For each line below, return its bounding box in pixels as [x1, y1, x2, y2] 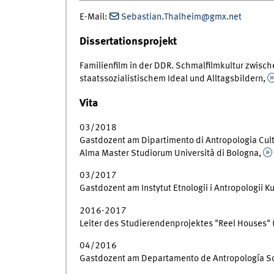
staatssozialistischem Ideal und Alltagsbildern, [79, 73, 267, 84]
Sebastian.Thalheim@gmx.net [120, 12, 242, 22]
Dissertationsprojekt [79, 35, 177, 47]
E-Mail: [79, 12, 109, 22]
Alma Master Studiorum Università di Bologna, [79, 148, 263, 158]
